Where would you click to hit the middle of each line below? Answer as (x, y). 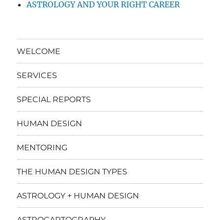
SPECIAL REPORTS (54, 99)
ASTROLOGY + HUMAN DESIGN (78, 195)
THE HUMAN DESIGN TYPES (72, 171)
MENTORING (42, 147)
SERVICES (37, 75)
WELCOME (39, 51)
